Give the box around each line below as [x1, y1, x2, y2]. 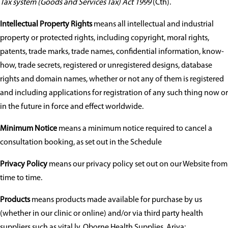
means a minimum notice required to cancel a [57, 125, 212, 133]
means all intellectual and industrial [94, 20, 214, 29]
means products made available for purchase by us [30, 196, 202, 205]
